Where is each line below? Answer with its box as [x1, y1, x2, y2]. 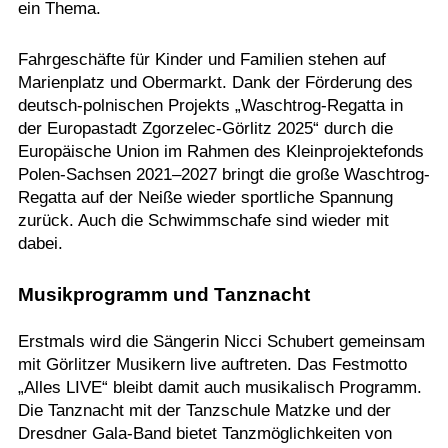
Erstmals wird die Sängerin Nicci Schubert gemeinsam [17, 332, 425, 351]
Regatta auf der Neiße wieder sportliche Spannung [17, 188, 393, 207]
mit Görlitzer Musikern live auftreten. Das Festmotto [17, 355, 407, 374]
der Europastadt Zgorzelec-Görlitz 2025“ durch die [17, 119, 393, 138]
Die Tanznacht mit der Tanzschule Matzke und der [17, 401, 391, 420]
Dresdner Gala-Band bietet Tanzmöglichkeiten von [17, 424, 392, 443]
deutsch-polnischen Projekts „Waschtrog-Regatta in [17, 96, 403, 115]
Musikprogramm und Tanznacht [17, 284, 310, 305]
